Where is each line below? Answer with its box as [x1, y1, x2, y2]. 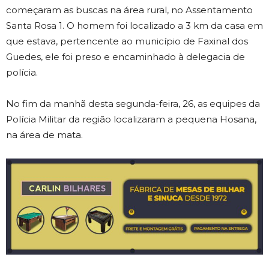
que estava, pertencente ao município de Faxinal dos [6, 35, 248, 47]
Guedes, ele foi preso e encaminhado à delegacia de [6, 50, 245, 62]
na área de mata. [6, 128, 83, 141]
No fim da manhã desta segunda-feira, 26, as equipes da [6, 97, 260, 109]
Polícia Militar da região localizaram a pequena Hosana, [6, 113, 256, 125]
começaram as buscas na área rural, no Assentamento [6, 4, 253, 16]
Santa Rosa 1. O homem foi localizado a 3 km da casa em [6, 19, 263, 31]
